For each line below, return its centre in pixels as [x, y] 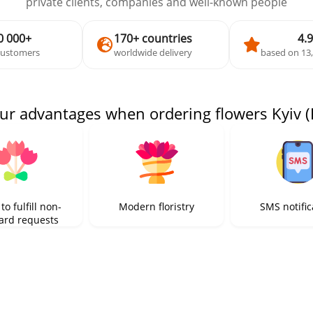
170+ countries [153, 39]
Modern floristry [156, 207]
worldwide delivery [153, 53]
